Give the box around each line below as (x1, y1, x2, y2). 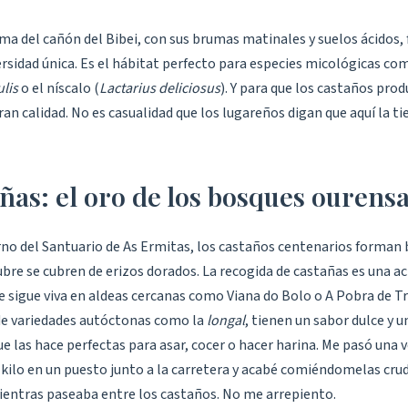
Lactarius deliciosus (99, 78, 220, 99)
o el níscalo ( (18, 78, 99, 99)
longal (207, 311, 245, 331)
